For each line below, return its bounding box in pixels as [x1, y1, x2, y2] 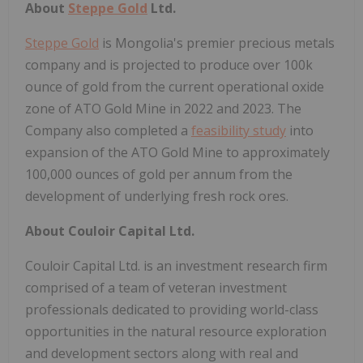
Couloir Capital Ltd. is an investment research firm [25, 256, 327, 275]
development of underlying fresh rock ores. [25, 186, 288, 205]
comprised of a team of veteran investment [25, 278, 287, 297]
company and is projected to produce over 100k [25, 55, 313, 74]
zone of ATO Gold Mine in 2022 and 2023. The [25, 99, 301, 117]
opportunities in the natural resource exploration [25, 322, 327, 340]
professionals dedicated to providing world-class [25, 300, 318, 318]
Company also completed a [25, 121, 191, 139]
